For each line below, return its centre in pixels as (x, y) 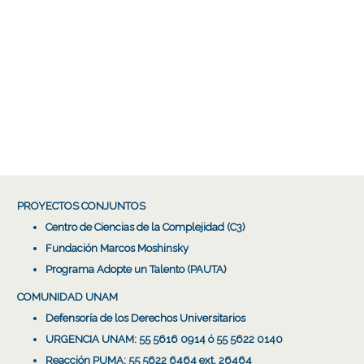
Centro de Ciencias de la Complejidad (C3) (145, 227)
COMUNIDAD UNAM (67, 297)
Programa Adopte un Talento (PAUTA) (136, 269)
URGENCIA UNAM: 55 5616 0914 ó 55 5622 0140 (164, 339)
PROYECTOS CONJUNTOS (81, 206)
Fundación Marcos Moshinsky (117, 248)
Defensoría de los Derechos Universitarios (145, 318)
